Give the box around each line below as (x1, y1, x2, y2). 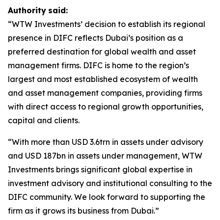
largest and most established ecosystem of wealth (8, 74, 198, 84)
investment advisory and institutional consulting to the (8, 178, 212, 188)
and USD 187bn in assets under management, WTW (8, 151, 202, 161)
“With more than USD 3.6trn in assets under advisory (8, 137, 203, 147)
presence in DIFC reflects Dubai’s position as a (8, 33, 183, 43)
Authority (8, 5, 46, 15)
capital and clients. (8, 115, 80, 125)
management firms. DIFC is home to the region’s (8, 60, 189, 70)
